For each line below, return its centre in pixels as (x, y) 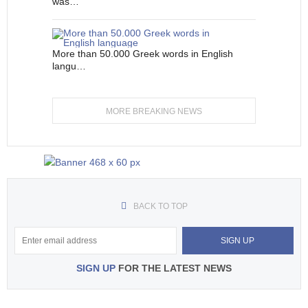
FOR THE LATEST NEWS (174, 268)
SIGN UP (96, 268)
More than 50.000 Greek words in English (143, 54)
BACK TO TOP (160, 206)
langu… (69, 66)
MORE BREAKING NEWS (154, 111)
